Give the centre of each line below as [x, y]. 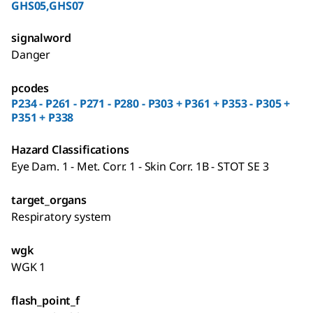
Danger [31, 54]
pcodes [30, 88]
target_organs [49, 199]
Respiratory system [61, 216]
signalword [41, 37]
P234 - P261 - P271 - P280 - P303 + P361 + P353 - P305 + [151, 103]
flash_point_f [45, 300]
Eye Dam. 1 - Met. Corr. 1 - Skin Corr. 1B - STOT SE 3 [140, 166]
